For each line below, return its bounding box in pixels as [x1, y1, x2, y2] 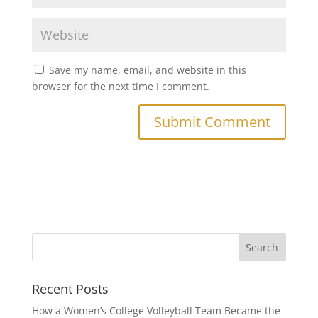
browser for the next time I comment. [31, 79, 209, 93]
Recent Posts [31, 280, 109, 297]
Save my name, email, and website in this [48, 63, 246, 77]
